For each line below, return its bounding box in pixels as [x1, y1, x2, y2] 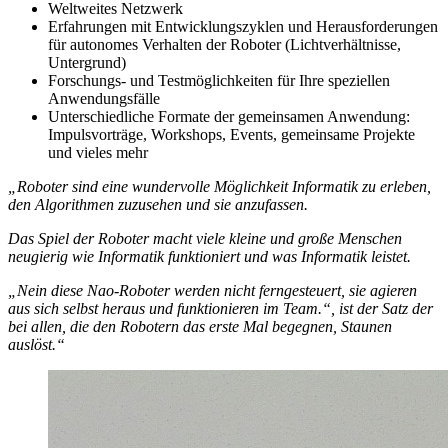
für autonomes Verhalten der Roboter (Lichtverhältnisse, [48, 36, 401, 54]
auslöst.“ [8, 336, 65, 354]
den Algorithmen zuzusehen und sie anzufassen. [8, 196, 308, 214]
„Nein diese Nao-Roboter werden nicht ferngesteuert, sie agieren [8, 282, 417, 300]
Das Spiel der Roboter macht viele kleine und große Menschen [8, 230, 402, 248]
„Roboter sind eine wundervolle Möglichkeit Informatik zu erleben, [8, 178, 431, 196]
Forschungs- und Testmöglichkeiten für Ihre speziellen [48, 72, 390, 90]
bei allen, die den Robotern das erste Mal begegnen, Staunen [8, 318, 392, 336]
